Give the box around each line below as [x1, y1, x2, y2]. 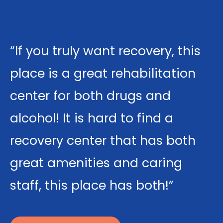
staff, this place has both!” [10, 177, 174, 195]
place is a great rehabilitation [10, 65, 196, 83]
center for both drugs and [10, 87, 171, 105]
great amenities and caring [10, 154, 182, 172]
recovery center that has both [10, 132, 196, 150]
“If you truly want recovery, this [10, 42, 201, 60]
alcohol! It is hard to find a [10, 110, 173, 127]
